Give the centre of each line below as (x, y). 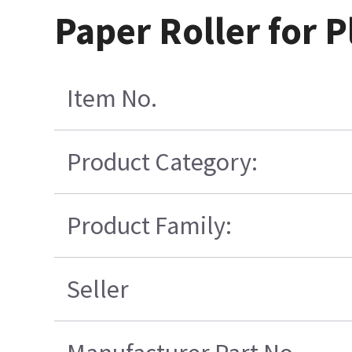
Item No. (112, 99)
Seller (98, 290)
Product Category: (163, 162)
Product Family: (150, 226)
